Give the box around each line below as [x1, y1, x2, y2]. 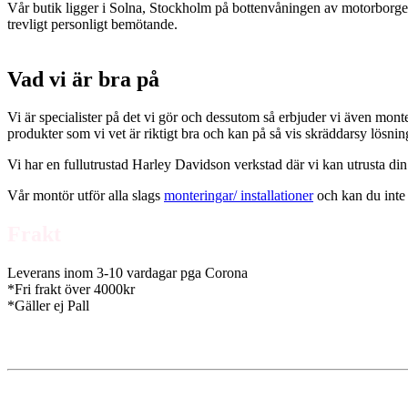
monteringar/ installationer [164, 188, 313, 204]
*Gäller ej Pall [7, 298, 89, 314]
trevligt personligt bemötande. [7, 15, 178, 32]
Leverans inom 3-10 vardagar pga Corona [7, 265, 248, 281]
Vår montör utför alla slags [7, 188, 164, 204]
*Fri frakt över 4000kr [7, 281, 135, 298]
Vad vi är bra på [7, 66, 159, 91]
